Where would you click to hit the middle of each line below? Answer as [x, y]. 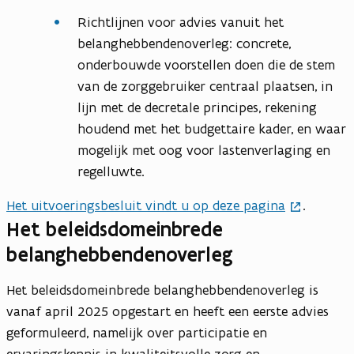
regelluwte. [113, 172]
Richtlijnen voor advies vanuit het [181, 23]
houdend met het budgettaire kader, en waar [212, 129]
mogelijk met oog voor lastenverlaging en [204, 151]
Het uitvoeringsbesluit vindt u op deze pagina [146, 206]
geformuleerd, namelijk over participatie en [137, 333]
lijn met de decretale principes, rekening [197, 108]
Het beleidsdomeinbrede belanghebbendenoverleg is [162, 290]
